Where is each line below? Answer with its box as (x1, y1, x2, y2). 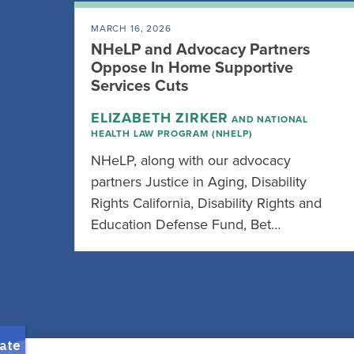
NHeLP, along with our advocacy (91, 152, 291, 169)
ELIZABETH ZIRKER (91, 109, 229, 126)
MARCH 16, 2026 (91, 23, 171, 34)
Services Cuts (91, 77, 189, 96)
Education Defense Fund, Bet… (91, 216, 281, 233)
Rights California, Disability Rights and (91, 194, 322, 212)
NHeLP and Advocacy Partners (91, 40, 311, 59)
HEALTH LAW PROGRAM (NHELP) (91, 128, 253, 139)
